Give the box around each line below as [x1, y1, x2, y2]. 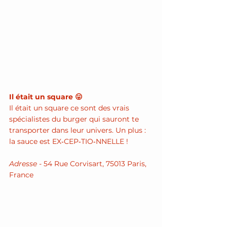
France [9, 170, 33, 180]
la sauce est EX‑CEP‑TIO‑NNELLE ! [9, 137, 128, 146]
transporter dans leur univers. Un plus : [9, 126, 148, 135]
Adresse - [9, 159, 44, 169]
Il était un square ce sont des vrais [9, 103, 131, 113]
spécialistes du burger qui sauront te [9, 115, 141, 124]
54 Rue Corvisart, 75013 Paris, [44, 159, 148, 169]
